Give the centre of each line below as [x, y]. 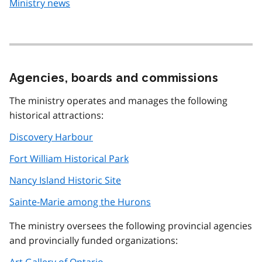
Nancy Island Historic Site [65, 180]
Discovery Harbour [51, 137]
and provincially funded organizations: [94, 240]
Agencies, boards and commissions [114, 77]
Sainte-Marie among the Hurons [80, 201]
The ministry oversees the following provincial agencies [131, 225]
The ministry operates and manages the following [118, 100]
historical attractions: [56, 115]
